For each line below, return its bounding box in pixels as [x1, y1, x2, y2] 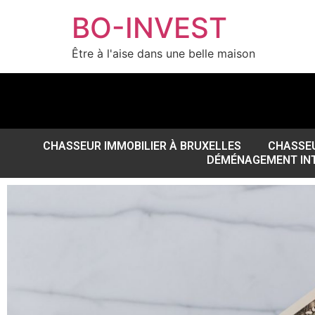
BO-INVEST [72, 11, 227, 45]
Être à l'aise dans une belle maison [72, 46, 255, 60]
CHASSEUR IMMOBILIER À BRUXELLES [43, 139, 241, 153]
